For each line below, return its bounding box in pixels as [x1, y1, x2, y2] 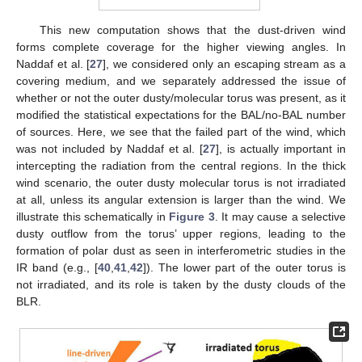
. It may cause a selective [214, 210, 346, 224]
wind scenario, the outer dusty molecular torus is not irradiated [16, 176, 346, 190]
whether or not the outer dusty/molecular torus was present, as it [16, 91, 346, 105]
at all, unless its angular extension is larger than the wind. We [16, 193, 346, 207]
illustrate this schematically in [16, 210, 169, 224]
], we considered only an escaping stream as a [103, 57, 347, 71]
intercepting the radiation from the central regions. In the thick [16, 159, 346, 173]
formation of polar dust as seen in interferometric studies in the [16, 244, 346, 258]
